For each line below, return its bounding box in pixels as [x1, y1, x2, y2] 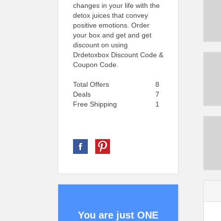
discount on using [73, 41, 128, 49]
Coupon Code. [73, 61, 118, 69]
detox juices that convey [73, 11, 148, 19]
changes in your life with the [73, 1, 160, 9]
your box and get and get [73, 31, 151, 39]
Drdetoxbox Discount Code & [73, 51, 163, 59]
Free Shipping [73, 100, 117, 108]
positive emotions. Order [73, 21, 149, 29]
